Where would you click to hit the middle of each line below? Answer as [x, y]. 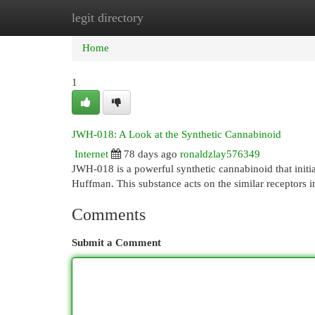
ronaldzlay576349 [220, 154]
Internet [91, 154]
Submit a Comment [116, 243]
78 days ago [150, 154]
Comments [109, 214]
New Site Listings [179, 18]
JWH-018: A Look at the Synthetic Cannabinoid [176, 134]
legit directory [108, 18]
